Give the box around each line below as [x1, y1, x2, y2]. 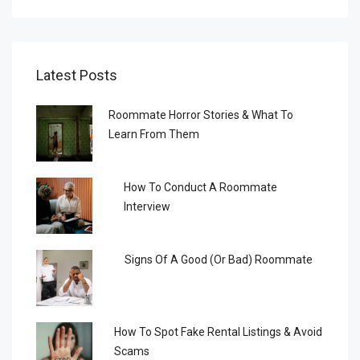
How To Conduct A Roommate [123, 181, 277, 194]
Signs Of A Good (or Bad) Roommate [125, 253, 313, 267]
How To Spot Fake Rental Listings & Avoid [113, 325, 322, 339]
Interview [123, 200, 170, 214]
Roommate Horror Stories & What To [108, 108, 293, 122]
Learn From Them [108, 128, 199, 141]
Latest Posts [36, 67, 117, 84]
